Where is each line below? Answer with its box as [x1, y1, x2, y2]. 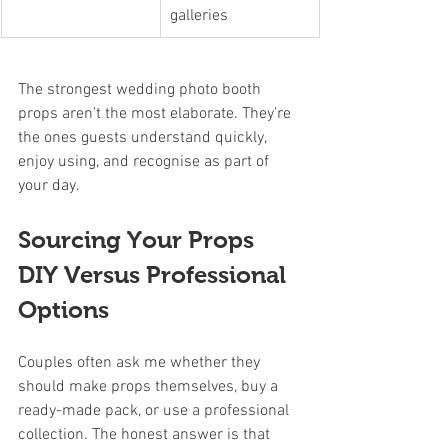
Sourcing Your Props [18, 225, 260, 253]
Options [18, 295, 109, 323]
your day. [18, 175, 80, 196]
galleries [170, 5, 228, 26]
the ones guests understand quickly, [18, 127, 270, 148]
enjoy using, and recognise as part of [18, 151, 273, 172]
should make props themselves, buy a [18, 376, 282, 397]
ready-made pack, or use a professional [18, 400, 293, 421]
